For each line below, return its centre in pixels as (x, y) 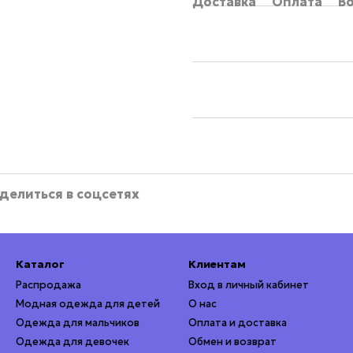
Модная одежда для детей (88, 304)
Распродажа (48, 285)
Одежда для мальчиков (78, 323)
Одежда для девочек (72, 342)
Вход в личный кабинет (249, 285)
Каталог (40, 264)
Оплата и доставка (238, 323)
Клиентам (217, 264)
